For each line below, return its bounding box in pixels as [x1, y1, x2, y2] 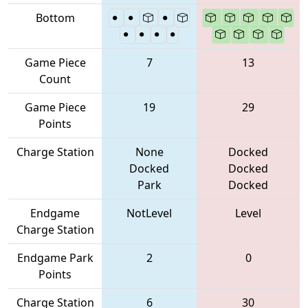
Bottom [35, 10, 75, 25]
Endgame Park [16, 250, 93, 265]
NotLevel [126, 205, 172, 221]
